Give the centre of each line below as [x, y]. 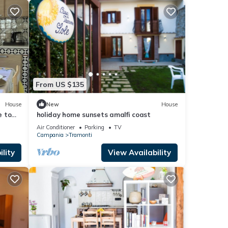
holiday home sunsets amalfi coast [93, 115]
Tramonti [80, 135]
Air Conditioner [55, 127]
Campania [50, 135]
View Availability [139, 153]
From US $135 [60, 84]
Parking [94, 127]
